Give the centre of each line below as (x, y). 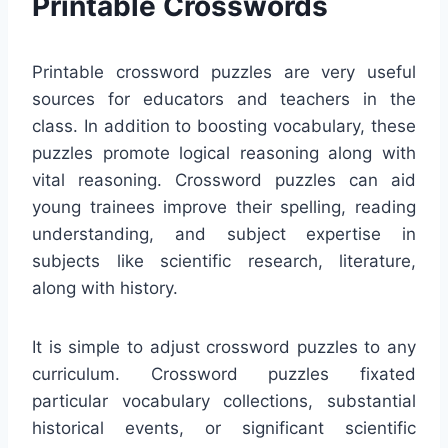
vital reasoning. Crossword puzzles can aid (224, 180)
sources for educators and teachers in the (224, 99)
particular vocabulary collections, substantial (224, 401)
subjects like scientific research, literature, (224, 261)
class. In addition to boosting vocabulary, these (224, 126)
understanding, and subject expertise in (224, 234)
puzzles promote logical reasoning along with (224, 153)
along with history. (105, 288)
